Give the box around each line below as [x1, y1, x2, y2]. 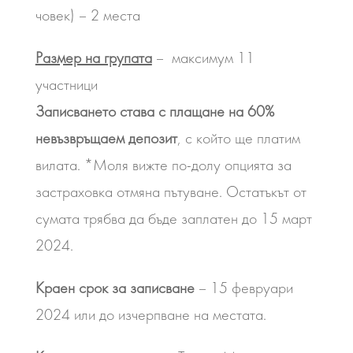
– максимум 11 [151, 48, 255, 67]
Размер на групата [35, 48, 152, 67]
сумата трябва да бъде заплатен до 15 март [35, 209, 312, 228]
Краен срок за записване [35, 278, 195, 297]
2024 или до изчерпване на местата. [35, 305, 266, 324]
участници [35, 75, 98, 94]
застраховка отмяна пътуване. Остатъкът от [35, 182, 307, 201]
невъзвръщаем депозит [35, 128, 177, 147]
